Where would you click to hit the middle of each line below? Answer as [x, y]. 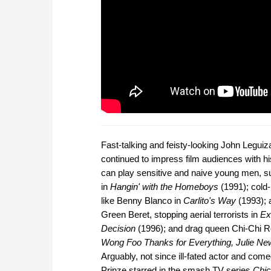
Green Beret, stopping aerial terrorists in [181, 215]
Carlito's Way [210, 201]
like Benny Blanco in [142, 201]
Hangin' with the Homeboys [164, 187]
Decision [118, 229]
